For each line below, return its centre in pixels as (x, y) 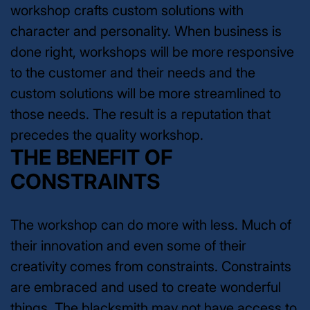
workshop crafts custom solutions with (127, 10)
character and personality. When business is (146, 31)
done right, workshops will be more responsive (152, 52)
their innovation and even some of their (128, 245)
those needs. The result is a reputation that (140, 114)
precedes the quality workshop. (107, 135)
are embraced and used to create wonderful (146, 287)
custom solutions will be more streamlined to (146, 93)
